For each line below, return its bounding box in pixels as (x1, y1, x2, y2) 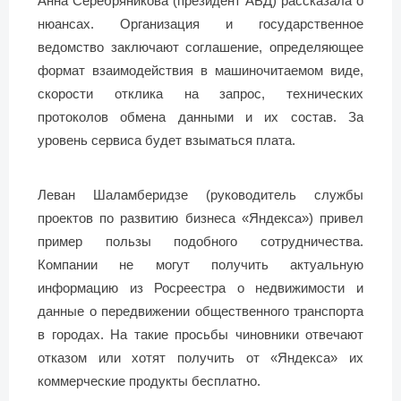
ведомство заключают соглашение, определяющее (38, 38, 363, 55)
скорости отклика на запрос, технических (38, 85, 363, 101)
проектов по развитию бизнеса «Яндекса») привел (38, 209, 363, 226)
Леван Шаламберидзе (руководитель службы (38, 186, 363, 202)
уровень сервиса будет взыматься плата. (38, 132, 295, 148)
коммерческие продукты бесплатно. (38, 372, 260, 388)
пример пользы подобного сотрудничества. (38, 233, 363, 249)
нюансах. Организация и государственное (38, 15, 363, 31)
